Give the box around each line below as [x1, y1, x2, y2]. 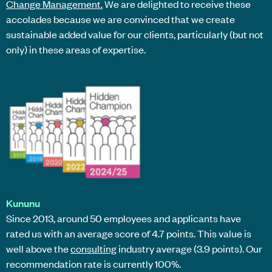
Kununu [6, 195, 40, 209]
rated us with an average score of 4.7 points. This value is [6, 226, 251, 240]
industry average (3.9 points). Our [117, 241, 262, 255]
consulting [70, 241, 117, 255]
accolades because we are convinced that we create [6, 12, 235, 26]
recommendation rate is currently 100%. [6, 256, 181, 270]
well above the [6, 241, 70, 255]
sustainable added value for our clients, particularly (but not [6, 27, 263, 41]
